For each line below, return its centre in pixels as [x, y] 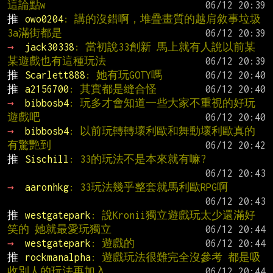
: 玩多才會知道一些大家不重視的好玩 [162, 103]
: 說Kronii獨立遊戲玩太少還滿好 [173, 215]
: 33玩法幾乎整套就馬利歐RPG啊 [148, 187]
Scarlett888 [55, 75]
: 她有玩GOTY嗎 [123, 75]
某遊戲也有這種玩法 [57, 61]
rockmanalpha [58, 257]
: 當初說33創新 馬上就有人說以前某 [165, 47]
